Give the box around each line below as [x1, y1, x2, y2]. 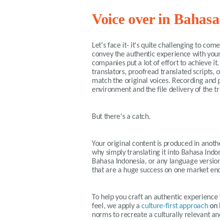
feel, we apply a [92, 202, 142, 210]
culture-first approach [141, 202, 208, 210]
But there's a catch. [92, 113, 151, 121]
